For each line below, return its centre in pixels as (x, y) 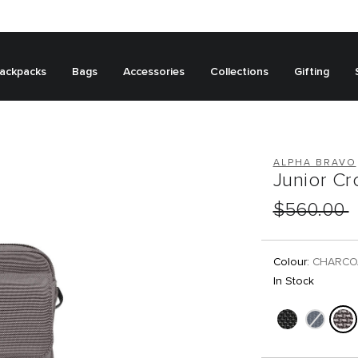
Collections (239, 72)
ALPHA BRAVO (314, 163)
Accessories (154, 72)
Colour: (291, 263)
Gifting (312, 72)
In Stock (293, 282)
